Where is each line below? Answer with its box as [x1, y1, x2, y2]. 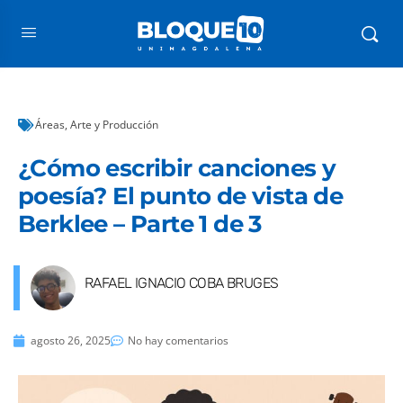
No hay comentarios [128, 333, 228, 348]
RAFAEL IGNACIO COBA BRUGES [85, 274, 279, 291]
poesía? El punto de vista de [18, 182, 344, 210]
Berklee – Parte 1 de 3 [18, 210, 262, 238]
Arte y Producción [70, 117, 158, 132]
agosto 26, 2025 [31, 333, 111, 348]
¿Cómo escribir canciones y [18, 154, 336, 183]
